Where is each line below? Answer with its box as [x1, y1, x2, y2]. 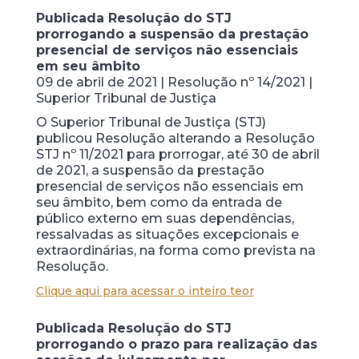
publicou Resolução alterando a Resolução [35, 130, 315, 146]
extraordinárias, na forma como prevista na [35, 242, 316, 258]
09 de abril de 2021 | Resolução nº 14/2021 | [35, 74, 313, 90]
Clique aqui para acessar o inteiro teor [35, 283, 254, 298]
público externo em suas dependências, [35, 210, 294, 226]
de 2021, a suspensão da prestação [35, 162, 264, 178]
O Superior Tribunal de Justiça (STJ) [35, 114, 266, 130]
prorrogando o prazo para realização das [35, 336, 317, 352]
